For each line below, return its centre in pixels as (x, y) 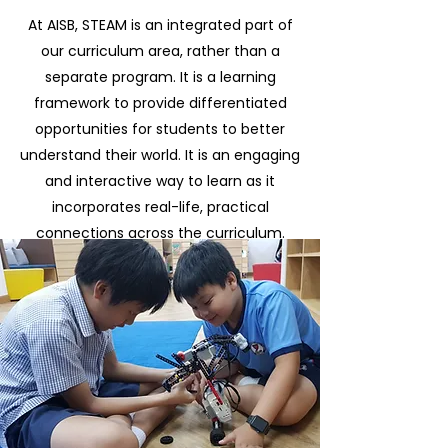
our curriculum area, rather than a (160, 51)
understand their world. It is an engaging (160, 155)
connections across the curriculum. (160, 233)
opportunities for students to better (160, 129)
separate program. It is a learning (160, 77)
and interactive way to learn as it (160, 181)
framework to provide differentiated (160, 103)
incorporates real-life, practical (160, 207)
